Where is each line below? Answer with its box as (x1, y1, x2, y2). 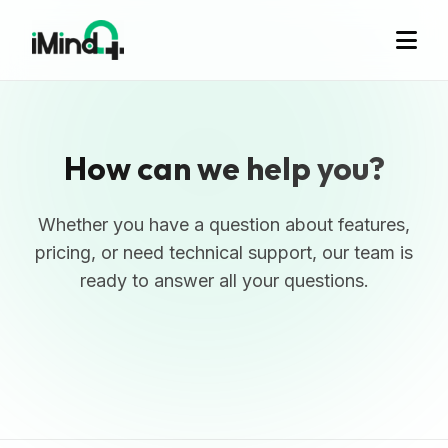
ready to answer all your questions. (79, 270, 369, 292)
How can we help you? (63, 148, 385, 189)
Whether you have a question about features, (38, 214, 410, 236)
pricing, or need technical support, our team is (35, 242, 413, 264)
